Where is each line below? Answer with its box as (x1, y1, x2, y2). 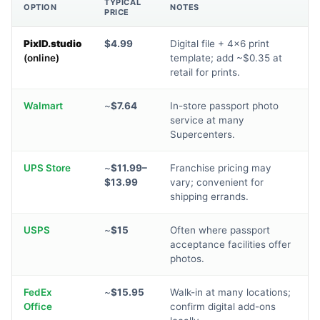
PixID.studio (24, 38, 81, 50)
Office (24, 301, 52, 313)
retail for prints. (170, 66, 240, 79)
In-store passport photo (170, 100, 279, 112)
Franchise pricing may (170, 162, 271, 174)
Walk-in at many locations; (170, 286, 291, 299)
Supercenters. (170, 129, 235, 141)
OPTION (24, 2, 57, 13)
